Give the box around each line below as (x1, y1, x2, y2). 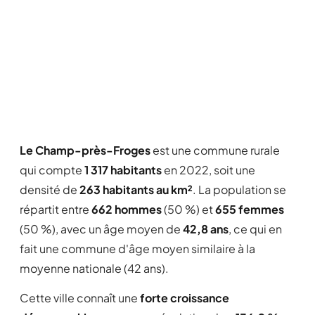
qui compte (20, 162, 84, 177)
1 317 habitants (84, 162, 162, 177)
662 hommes (91, 202, 162, 217)
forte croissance (140, 290, 229, 305)
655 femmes (215, 202, 284, 217)
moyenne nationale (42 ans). (20, 261, 169, 276)
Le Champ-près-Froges (20, 143, 150, 157)
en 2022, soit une (162, 162, 255, 177)
